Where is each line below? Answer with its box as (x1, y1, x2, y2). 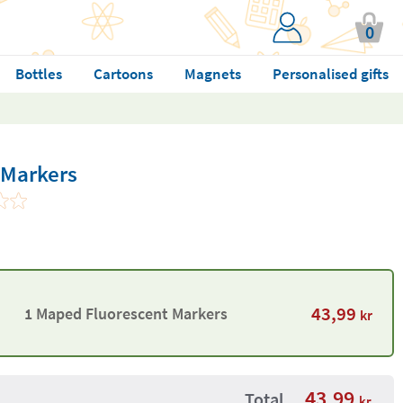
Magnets (184, 64, 241, 84)
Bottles (14, 64, 62, 84)
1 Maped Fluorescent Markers (23, 302, 228, 324)
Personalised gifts (272, 64, 389, 84)
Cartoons (93, 64, 153, 84)
